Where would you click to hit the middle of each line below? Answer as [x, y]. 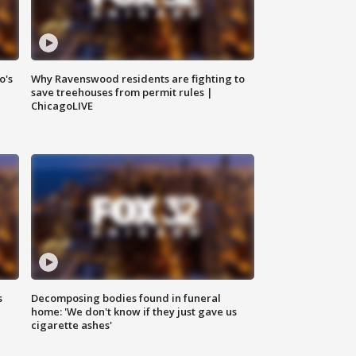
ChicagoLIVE [62, 106]
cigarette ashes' [72, 325]
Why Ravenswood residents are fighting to [138, 79]
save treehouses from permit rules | [122, 93]
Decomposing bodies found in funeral [126, 298]
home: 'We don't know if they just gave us [134, 312]
